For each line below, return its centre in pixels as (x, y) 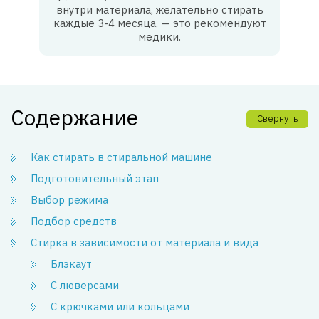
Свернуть (277, 118)
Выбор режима (69, 199)
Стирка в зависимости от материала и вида (145, 242)
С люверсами (85, 285)
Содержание (74, 117)
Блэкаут (71, 263)
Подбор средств (74, 221)
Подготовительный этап (95, 178)
